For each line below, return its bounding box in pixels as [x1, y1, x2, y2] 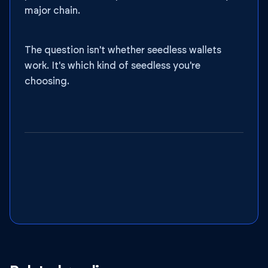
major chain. [25, 6, 80, 16]
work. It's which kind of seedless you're [25, 61, 200, 71]
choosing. [25, 77, 69, 86]
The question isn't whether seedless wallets [25, 45, 221, 55]
